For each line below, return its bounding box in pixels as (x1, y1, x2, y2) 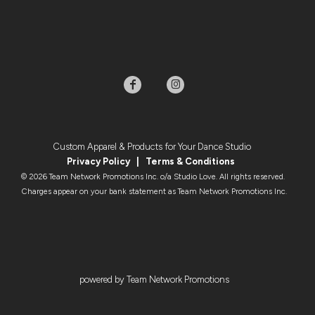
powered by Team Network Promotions (79, 274, 229, 285)
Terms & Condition (143, 155, 230, 167)
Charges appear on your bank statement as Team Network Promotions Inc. (21, 186, 287, 196)
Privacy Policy (67, 155, 130, 167)
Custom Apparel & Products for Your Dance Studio (53, 141, 255, 152)
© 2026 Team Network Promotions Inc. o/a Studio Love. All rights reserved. (21, 172, 287, 181)
